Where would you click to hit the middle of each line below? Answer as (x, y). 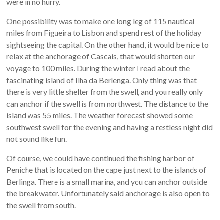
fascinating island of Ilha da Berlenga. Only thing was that (102, 80)
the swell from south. (41, 205)
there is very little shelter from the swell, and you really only (105, 91)
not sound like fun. (37, 138)
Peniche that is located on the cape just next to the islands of (107, 169)
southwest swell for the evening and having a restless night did (110, 127)
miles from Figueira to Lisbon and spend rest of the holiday (104, 32)
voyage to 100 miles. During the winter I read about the (98, 68)
